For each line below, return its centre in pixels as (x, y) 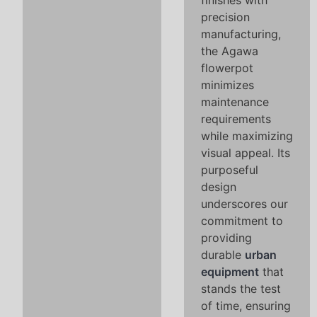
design (219, 187)
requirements (236, 119)
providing (226, 238)
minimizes (227, 85)
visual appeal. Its (246, 153)
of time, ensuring (246, 306)
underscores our (244, 204)
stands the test (241, 289)
